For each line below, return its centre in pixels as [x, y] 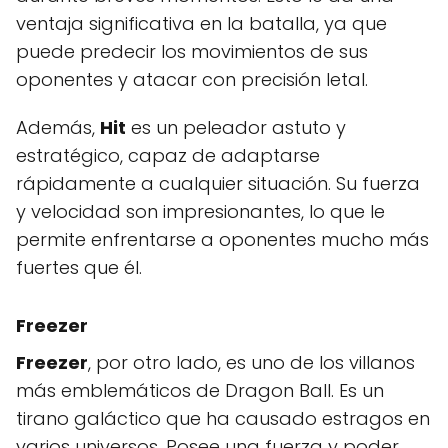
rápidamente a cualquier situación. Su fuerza [218, 183]
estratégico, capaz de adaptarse [168, 155]
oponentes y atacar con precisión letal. [192, 79]
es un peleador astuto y [236, 127]
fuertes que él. [79, 267]
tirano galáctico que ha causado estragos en [223, 418]
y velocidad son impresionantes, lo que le [200, 211]
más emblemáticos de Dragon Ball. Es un [200, 390]
